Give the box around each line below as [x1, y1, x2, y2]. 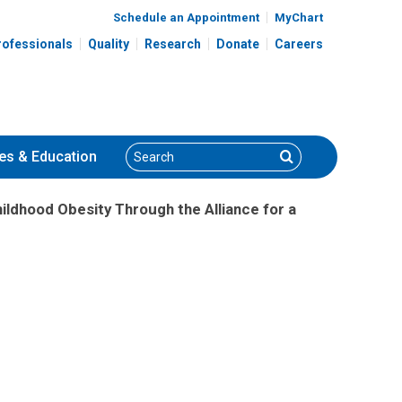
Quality [88, 36, 129, 51]
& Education [14, 148, 97, 166]
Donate [216, 36, 259, 51]
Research [144, 36, 201, 51]
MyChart [275, 10, 323, 24]
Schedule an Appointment [113, 10, 259, 24]
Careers [275, 36, 323, 51]
